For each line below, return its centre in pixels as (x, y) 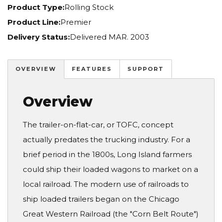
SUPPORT (146, 69)
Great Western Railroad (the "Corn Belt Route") (111, 214)
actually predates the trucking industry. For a (107, 140)
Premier (76, 22)
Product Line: (34, 22)
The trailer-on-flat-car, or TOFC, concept (98, 125)
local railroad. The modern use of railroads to (106, 184)
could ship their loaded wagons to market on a (111, 169)
